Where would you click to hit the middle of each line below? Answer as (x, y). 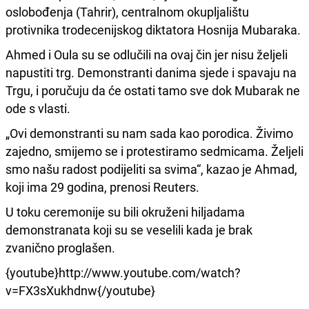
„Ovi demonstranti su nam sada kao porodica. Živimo (149, 133)
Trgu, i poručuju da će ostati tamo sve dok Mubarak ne (153, 90)
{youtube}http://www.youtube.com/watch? (123, 272)
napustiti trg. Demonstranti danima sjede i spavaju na (151, 72)
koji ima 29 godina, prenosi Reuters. (102, 187)
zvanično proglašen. (60, 247)
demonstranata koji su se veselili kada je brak (129, 229)
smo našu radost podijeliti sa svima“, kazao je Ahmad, (151, 169)
